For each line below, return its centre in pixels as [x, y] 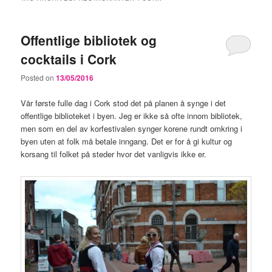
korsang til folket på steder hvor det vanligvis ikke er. [114, 154]
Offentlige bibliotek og [89, 40]
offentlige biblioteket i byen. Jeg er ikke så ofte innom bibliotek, [132, 115]
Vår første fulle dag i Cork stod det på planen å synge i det [124, 103]
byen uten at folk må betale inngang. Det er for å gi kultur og [127, 141]
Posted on [39, 78]
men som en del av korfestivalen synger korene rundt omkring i [132, 128]
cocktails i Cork [69, 59]
